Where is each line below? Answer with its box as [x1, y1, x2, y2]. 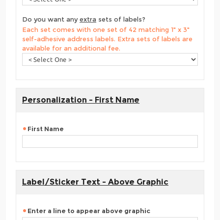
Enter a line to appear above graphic [27, 206, 150, 215]
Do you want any [22, 15, 80, 23]
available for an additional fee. [22, 44, 120, 52]
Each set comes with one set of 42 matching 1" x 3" [22, 25, 190, 33]
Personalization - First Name [22, 95, 139, 105]
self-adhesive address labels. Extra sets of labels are [22, 34, 192, 43]
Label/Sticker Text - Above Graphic [22, 177, 168, 187]
